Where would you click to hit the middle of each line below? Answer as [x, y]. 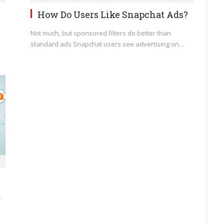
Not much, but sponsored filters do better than [101, 33]
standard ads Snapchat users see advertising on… [107, 44]
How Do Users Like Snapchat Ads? [113, 15]
